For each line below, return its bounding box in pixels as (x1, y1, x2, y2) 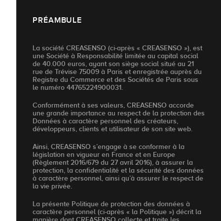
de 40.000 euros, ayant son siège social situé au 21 (33, 60, 194, 68)
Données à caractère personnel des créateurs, (33, 117, 178, 125)
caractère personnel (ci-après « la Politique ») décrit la (33, 208, 201, 216)
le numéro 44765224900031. (33, 83, 123, 92)
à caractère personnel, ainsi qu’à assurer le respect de (33, 174, 203, 183)
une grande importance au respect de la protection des (33, 109, 205, 117)
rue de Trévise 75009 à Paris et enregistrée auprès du (33, 68, 202, 76)
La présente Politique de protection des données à (33, 200, 190, 208)
